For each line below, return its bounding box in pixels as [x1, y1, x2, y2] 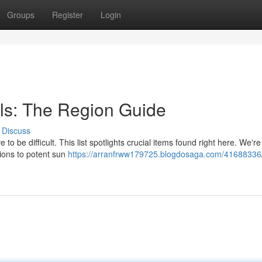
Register [52, 9, 83, 20]
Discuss [2, 125, 30, 136]
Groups [7, 9, 35, 20]
